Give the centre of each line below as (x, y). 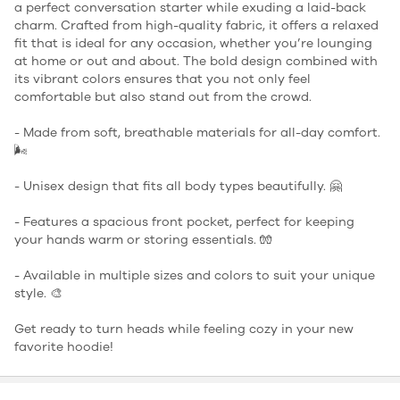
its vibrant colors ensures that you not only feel (162, 79)
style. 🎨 (38, 293)
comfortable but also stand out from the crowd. (163, 96)
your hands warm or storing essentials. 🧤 (143, 239)
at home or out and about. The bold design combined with (196, 61)
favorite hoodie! (64, 346)
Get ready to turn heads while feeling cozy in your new (184, 329)
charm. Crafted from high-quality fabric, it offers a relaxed (196, 25)
